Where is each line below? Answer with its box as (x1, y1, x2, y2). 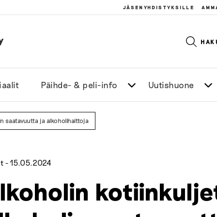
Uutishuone (148, 79, 194, 90)
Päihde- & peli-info (41, 79, 118, 90)
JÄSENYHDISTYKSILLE (123, 4, 194, 10)
